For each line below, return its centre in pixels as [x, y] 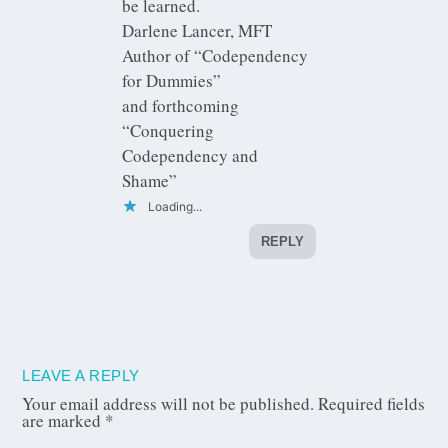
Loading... [175, 206]
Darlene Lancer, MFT [197, 30]
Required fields [372, 403]
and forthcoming [181, 105]
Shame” [150, 180]
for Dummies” [172, 80]
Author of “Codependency [215, 55]
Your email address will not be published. [168, 403]
